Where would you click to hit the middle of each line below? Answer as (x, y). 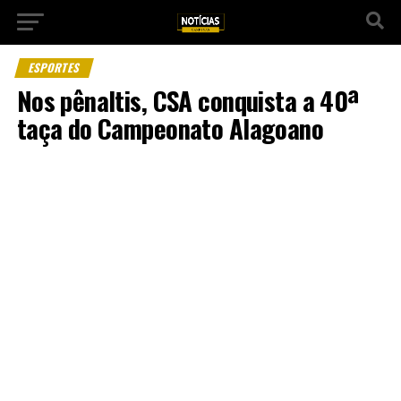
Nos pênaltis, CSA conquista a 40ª (188, 100)
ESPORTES (54, 68)
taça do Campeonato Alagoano (170, 128)
